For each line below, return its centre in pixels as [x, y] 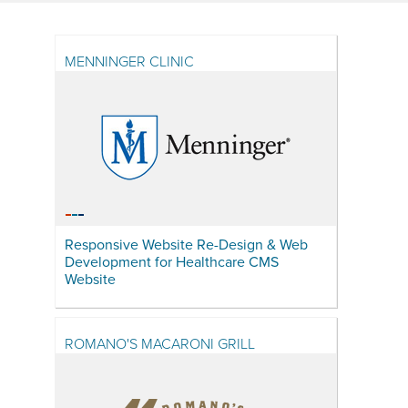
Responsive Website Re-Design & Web [187, 245]
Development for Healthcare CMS [172, 262]
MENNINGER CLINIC [130, 62]
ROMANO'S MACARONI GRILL [160, 344]
